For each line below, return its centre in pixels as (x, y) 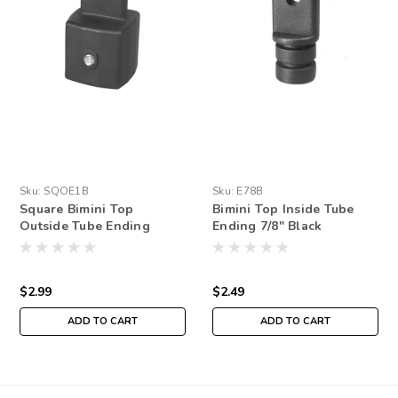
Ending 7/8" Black (267, 226)
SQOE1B (66, 191)
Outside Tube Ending (85, 226)
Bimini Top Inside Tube (283, 209)
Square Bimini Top (77, 209)
